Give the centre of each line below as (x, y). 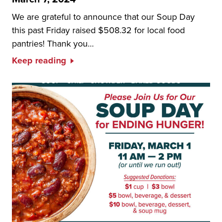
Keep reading (39, 60)
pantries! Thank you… (53, 43)
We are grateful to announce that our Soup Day (103, 17)
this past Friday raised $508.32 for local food (98, 30)
